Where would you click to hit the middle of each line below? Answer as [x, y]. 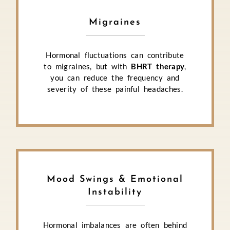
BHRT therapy [158, 66]
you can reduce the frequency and [115, 77]
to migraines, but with [88, 66]
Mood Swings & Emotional [115, 180]
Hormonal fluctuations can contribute [115, 55]
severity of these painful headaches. [115, 89]
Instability [115, 193]
